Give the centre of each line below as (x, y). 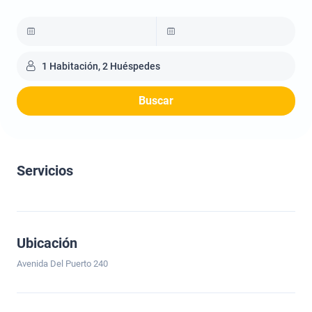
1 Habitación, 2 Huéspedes (101, 66)
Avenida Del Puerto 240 (62, 264)
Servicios (45, 171)
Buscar (156, 101)
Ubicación (47, 243)
